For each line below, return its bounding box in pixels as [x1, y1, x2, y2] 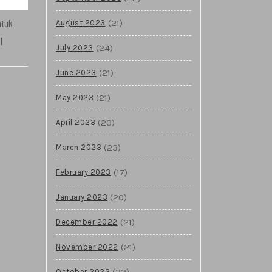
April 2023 [56, 117, 95, 127]
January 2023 [56, 192, 107, 202]
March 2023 [56, 142, 101, 152]
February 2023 [56, 167, 111, 177]
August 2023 [56, 18, 106, 27]
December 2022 [56, 217, 118, 226]
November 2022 [56, 242, 118, 251]
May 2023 [56, 92, 93, 102]
